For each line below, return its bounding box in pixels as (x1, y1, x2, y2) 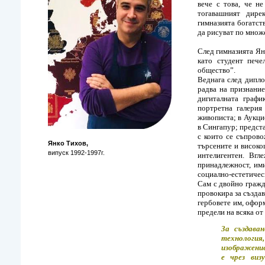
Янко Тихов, (48, 140, 88, 147)
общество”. (198, 66, 239, 75)
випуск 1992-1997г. (48, 149, 105, 156)
